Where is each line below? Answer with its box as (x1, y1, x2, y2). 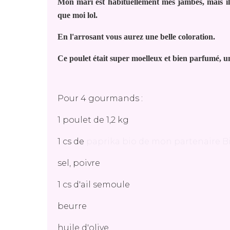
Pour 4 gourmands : (57, 93, 143, 103)
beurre (57, 201, 87, 211)
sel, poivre (57, 158, 100, 168)
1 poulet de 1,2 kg (57, 115, 129, 125)
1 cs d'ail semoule (57, 180, 130, 189)
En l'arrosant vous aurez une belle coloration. (57, 32, 217, 41)
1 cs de (57, 137, 86, 146)
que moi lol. (57, 11, 98, 20)
